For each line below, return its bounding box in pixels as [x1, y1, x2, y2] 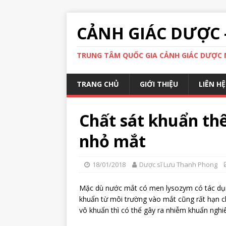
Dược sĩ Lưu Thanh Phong [139, 160, 217, 169]
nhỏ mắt [79, 130, 146, 152]
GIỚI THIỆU [140, 79, 178, 89]
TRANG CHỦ [77, 79, 119, 89]
